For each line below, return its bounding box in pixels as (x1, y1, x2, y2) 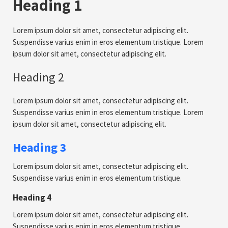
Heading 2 (13, 69, 64, 85)
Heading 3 (13, 139, 67, 155)
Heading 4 (13, 192, 51, 203)
